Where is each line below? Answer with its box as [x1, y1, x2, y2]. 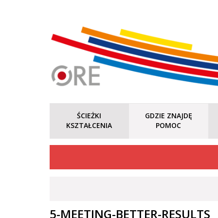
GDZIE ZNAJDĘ [145, 111, 192, 120]
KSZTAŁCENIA [66, 121, 112, 130]
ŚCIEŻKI [77, 111, 102, 120]
